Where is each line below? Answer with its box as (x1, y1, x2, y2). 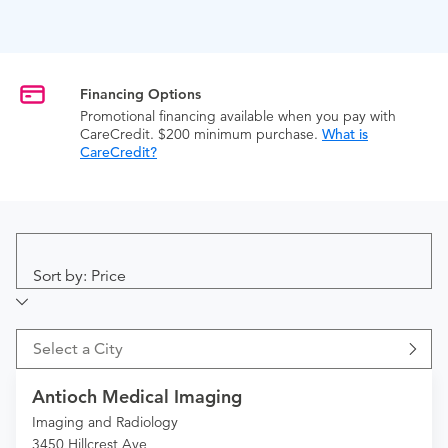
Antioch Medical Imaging (32, 385, 242, 409)
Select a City (33, 339, 123, 359)
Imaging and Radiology (32, 413, 178, 432)
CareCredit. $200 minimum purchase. (80, 125, 322, 144)
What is (322, 125, 368, 144)
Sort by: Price (33, 266, 126, 287)
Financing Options (80, 85, 201, 104)
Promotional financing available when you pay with (80, 107, 396, 126)
